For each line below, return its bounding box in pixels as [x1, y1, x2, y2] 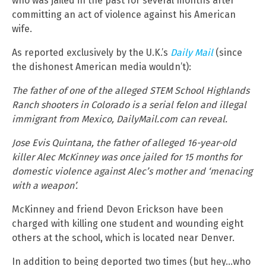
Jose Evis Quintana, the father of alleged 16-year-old [12, 137, 236, 149]
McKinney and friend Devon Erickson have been [12, 204, 223, 216]
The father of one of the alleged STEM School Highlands [12, 85, 249, 97]
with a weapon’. [12, 180, 78, 192]
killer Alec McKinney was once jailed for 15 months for [12, 151, 242, 163]
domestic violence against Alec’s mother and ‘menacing [12, 166, 252, 178]
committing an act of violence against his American [12, 9, 236, 21]
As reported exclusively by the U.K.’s [12, 47, 170, 59]
